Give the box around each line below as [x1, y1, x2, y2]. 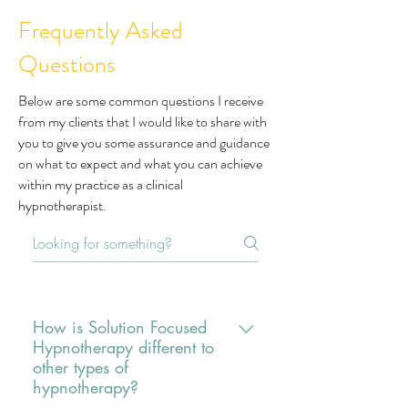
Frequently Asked [18, 14, 183, 47]
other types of [33, 356, 128, 378]
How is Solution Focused [33, 316, 207, 338]
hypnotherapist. [18, 195, 107, 216]
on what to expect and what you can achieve [18, 153, 262, 174]
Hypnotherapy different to [33, 336, 214, 358]
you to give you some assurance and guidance [18, 132, 270, 153]
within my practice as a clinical [18, 174, 183, 195]
